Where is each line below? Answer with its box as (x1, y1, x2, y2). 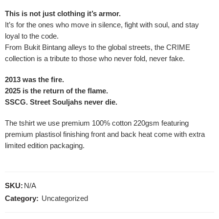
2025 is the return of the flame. (5, 87, 108, 95)
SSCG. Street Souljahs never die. (5, 98, 117, 106)
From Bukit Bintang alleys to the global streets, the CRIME (5, 43, 190, 51)
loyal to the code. (5, 32, 59, 40)
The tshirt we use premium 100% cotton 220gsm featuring (5, 119, 189, 127)
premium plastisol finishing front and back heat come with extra (5, 130, 205, 138)
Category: (5, 194, 39, 202)
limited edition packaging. (5, 141, 85, 150)
